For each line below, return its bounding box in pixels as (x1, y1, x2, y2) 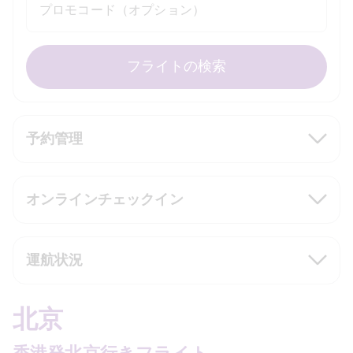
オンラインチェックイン (26, 190, 184, 209)
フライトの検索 (127, 57, 226, 76)
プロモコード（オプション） (39, 2, 205, 18)
